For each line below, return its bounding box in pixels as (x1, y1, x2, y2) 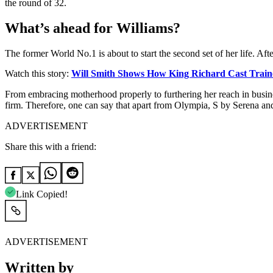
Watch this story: (5, 68, 71, 79)
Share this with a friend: (5, 141, 96, 152)
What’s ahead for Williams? (5, 20, 180, 37)
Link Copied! (16, 189, 68, 200)
